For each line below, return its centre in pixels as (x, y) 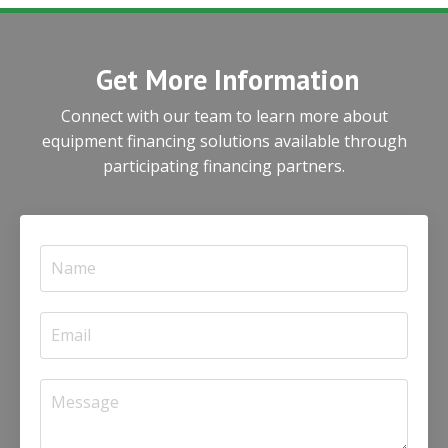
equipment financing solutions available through (224, 140)
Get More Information (227, 79)
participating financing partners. (224, 165)
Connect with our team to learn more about (224, 115)
